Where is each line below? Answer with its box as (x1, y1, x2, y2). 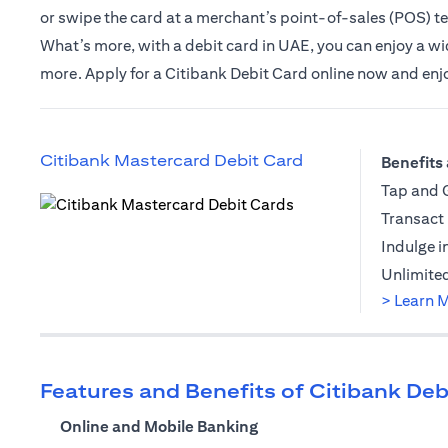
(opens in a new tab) (39, 218, 181, 237)
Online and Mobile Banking (60, 417, 258, 436)
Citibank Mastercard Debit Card (40, 151, 303, 170)
